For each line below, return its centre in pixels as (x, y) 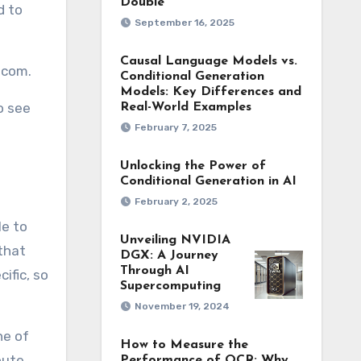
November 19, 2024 (182, 306)
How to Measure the (184, 345)
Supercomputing (170, 286)
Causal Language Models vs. (208, 61)
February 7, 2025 (175, 127)
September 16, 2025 (184, 23)
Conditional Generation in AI (208, 181)
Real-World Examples (185, 107)
